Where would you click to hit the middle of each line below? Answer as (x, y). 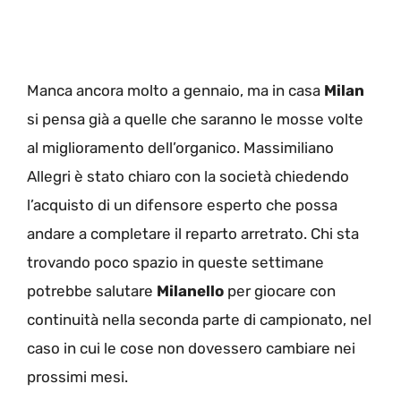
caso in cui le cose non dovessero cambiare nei (191, 348)
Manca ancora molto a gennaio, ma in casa (175, 90)
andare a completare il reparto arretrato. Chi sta (193, 233)
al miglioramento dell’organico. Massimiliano (180, 147)
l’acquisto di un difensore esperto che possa (182, 205)
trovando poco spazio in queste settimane (175, 262)
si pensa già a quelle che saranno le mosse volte (195, 119)
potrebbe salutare (92, 290)
